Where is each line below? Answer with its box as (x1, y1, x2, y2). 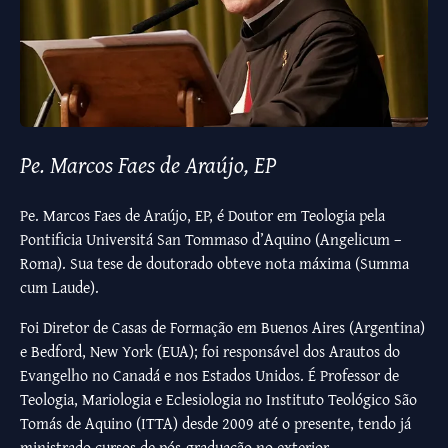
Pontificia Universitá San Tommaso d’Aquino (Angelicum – (20, 227, 402, 252)
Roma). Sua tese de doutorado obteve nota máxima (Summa (20, 251, 409, 276)
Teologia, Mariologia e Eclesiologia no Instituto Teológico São (20, 387, 417, 412)
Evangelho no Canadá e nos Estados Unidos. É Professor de (20, 363, 399, 388)
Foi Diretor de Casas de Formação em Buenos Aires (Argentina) (20, 315, 425, 340)
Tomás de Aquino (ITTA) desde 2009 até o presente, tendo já (20, 411, 411, 436)
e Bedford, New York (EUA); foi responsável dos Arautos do (20, 339, 400, 364)
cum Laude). (20, 275, 99, 300)
